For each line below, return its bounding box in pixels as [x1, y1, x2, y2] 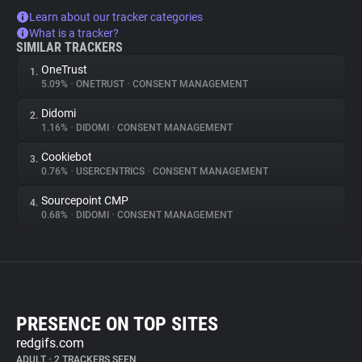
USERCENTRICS [74, 166, 147, 177]
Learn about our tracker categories [29, 11, 203, 23]
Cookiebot [41, 150, 92, 163]
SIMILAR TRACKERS [16, 40, 123, 55]
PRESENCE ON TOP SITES [16, 313, 218, 335]
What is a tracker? [29, 27, 119, 40]
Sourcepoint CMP [41, 194, 128, 207]
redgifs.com [16, 335, 84, 351]
